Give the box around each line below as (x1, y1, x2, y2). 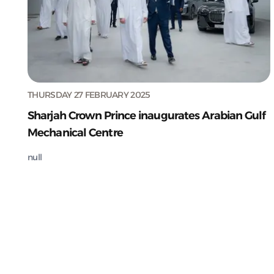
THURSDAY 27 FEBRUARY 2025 (28, 89, 150, 100)
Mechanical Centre (28, 125, 123, 139)
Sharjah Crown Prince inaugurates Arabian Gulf (28, 108, 266, 122)
